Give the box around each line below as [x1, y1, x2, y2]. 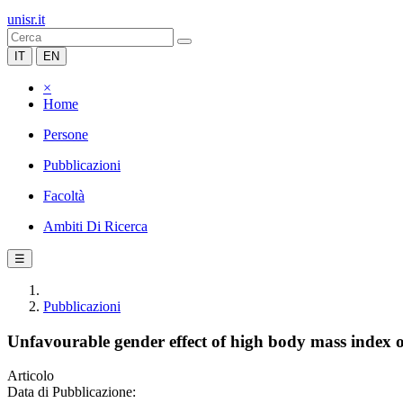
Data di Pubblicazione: [7, 384, 136, 400]
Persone [43, 127, 88, 142]
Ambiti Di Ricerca [43, 219, 148, 234]
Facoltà [43, 188, 85, 203]
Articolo [7, 368, 54, 384]
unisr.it [7, 12, 45, 27]
